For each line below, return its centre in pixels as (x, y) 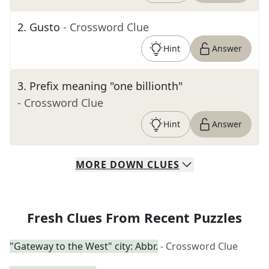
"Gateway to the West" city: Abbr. (84, 246)
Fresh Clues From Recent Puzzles (134, 217)
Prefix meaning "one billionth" (106, 86)
